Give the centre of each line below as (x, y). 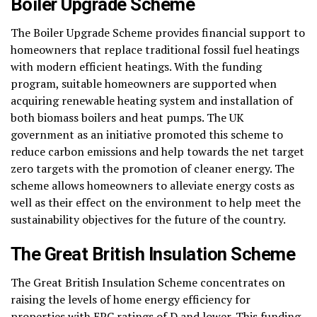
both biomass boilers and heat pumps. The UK (127, 117)
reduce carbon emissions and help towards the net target (157, 151)
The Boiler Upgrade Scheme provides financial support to (158, 32)
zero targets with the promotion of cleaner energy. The (152, 168)
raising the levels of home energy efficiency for (131, 299)
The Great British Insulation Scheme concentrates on (148, 282)
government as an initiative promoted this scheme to (147, 134)
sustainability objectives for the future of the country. (148, 219)
